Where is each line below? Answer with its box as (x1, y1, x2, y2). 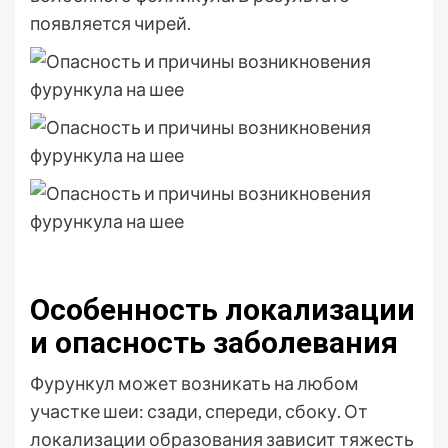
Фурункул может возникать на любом (30, 372, 359, 394)
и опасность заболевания (30, 325, 398, 360)
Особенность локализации (30, 292, 415, 327)
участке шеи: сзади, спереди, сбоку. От (30, 400, 368, 422)
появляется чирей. (30, 12, 191, 34)
